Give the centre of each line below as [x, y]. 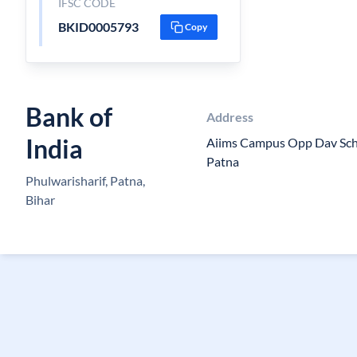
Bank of [69, 117]
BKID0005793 [98, 27]
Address [229, 117]
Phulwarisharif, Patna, [85, 180]
